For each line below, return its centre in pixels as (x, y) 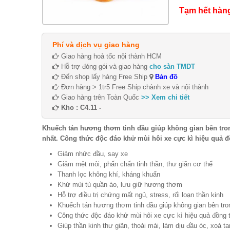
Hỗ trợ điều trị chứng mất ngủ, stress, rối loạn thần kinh (140, 195)
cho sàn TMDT (172, 66)
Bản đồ (165, 76)
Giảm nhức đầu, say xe (93, 154)
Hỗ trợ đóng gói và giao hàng (104, 66)
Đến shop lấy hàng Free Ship (104, 76)
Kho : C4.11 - (81, 107)
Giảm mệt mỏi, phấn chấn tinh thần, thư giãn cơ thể (135, 164)
